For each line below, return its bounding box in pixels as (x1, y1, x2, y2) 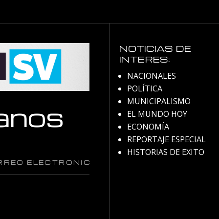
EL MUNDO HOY (127, 109, 187, 120)
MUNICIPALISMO (127, 96, 191, 107)
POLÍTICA (127, 83, 162, 94)
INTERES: (119, 53, 170, 65)
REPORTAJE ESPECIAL (127, 134, 206, 145)
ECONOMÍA (127, 121, 169, 132)
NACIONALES (127, 70, 176, 82)
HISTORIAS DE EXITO (127, 147, 204, 158)
